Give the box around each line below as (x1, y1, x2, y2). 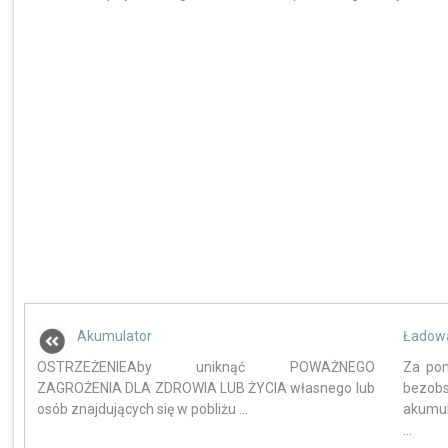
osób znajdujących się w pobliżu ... (37, 401, 249, 418)
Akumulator (77, 328, 153, 345)
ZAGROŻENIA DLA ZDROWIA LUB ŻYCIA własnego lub (37, 380, 375, 397)
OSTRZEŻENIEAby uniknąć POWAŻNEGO (37, 359, 375, 376)
